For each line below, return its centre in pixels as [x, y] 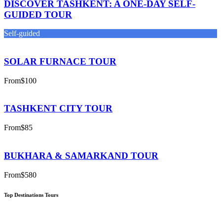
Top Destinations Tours [32, 195]
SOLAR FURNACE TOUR [60, 61]
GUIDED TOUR [38, 14]
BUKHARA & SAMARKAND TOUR [81, 155]
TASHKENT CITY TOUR [58, 109]
